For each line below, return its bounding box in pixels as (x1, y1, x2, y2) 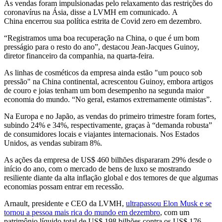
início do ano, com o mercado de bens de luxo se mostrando (4, 164, 191, 173)
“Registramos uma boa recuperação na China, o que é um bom (4, 33, 199, 42)
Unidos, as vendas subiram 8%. (4, 138, 102, 147)
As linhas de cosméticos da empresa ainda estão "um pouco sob (4, 68, 202, 77)
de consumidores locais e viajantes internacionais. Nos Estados (4, 129, 199, 138)
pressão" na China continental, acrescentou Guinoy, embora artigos (4, 77, 213, 86)
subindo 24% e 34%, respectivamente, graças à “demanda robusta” (4, 120, 212, 129)
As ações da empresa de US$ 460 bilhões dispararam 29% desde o (4, 155, 212, 164)
